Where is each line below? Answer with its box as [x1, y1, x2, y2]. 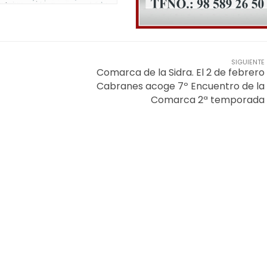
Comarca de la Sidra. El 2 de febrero [97, 65, 265, 79]
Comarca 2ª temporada [151, 92, 265, 107]
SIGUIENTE [231, 57, 265, 67]
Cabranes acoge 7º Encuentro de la [97, 79, 265, 93]
